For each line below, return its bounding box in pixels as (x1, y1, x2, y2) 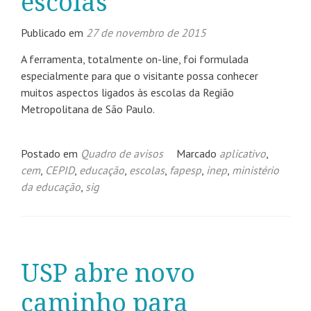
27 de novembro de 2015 (86, 26, 206, 40)
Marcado (176, 146, 219, 160)
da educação (21, 180, 81, 194)
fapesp (169, 163, 201, 177)
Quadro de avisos (81, 146, 163, 160)
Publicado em (21, 26, 86, 40)
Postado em (21, 146, 81, 160)
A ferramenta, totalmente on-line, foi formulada (21, 52, 249, 66)
